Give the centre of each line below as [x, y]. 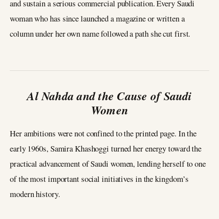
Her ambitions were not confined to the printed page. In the [103, 133]
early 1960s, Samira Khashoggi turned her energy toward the [106, 149]
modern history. [35, 194]
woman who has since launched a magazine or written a [97, 19]
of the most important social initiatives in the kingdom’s [99, 179]
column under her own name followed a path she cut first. [100, 34]
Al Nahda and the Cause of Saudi [109, 96]
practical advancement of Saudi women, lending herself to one [108, 164]
